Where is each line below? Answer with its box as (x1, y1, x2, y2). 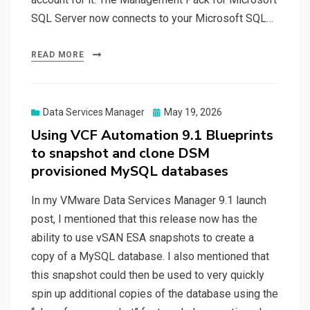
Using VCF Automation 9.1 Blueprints (31, 126, 273, 145)
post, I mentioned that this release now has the (31, 212, 257, 226)
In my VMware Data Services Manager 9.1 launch (31, 194, 266, 208)
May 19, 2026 (164, 107, 222, 118)
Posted (152, 106, 183, 118)
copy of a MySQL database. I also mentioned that (31, 250, 269, 264)
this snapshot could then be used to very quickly (31, 268, 264, 282)
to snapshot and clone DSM (31, 144, 210, 163)
